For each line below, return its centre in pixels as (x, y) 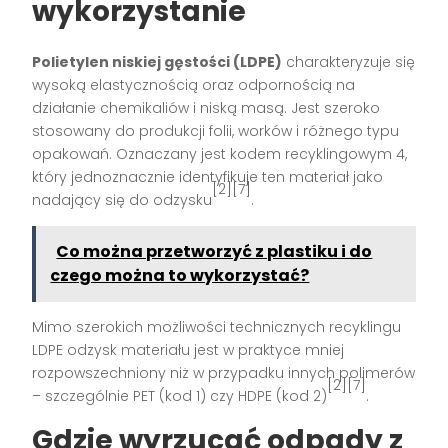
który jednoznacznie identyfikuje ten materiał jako (208, 176)
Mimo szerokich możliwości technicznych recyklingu (217, 326)
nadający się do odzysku (122, 199)
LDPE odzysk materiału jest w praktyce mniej (188, 349)
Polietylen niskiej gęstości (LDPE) (157, 61)
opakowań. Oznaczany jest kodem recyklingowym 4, (220, 153)
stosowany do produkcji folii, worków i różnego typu (216, 130)
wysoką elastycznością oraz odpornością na (194, 84)
